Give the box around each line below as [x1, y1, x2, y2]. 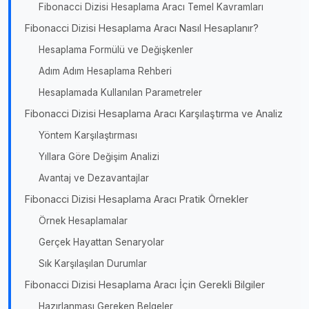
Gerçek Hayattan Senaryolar [39, 236, 164, 248]
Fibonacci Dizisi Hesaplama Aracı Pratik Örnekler [25, 192, 248, 205]
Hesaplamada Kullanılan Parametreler [39, 86, 202, 98]
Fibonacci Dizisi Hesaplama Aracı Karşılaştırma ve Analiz [25, 107, 283, 119]
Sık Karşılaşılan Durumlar [39, 257, 147, 269]
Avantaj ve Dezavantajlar [39, 172, 149, 183]
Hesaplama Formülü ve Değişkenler [39, 43, 193, 55]
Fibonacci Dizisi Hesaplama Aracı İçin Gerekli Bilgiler [25, 278, 265, 290]
